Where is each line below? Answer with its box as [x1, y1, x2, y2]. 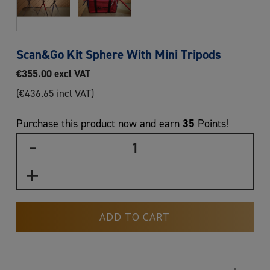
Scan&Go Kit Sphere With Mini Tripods [16, 46, 221, 63]
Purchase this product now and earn [16, 117, 183, 130]
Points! [194, 117, 228, 130]
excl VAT [51, 67, 90, 81]
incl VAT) [54, 87, 94, 100]
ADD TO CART [99, 210, 171, 224]
